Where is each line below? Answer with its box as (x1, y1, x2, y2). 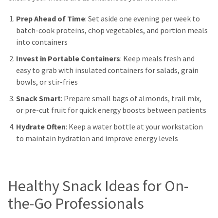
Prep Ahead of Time (16, 13, 85, 24)
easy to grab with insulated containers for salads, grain (16, 65, 199, 75)
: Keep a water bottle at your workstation (66, 122, 203, 132)
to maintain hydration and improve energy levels (16, 133, 178, 144)
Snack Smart (16, 93, 61, 104)
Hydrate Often (16, 122, 66, 132)
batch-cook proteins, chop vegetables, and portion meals (16, 25, 208, 36)
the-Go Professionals (8, 193, 144, 214)
